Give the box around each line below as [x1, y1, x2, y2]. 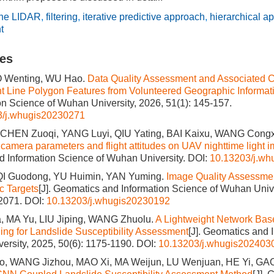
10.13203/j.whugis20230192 [46, 196, 170, 206]
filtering [46, 12, 78, 22]
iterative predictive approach [83, 12, 205, 22]
